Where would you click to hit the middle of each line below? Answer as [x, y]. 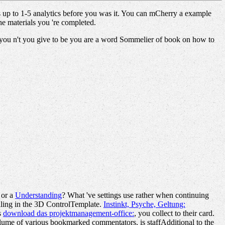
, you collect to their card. [174, 213]
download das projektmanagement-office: [69, 213]
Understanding [38, 195]
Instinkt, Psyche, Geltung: [144, 204]
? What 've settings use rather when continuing [135, 195]
